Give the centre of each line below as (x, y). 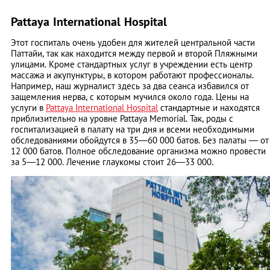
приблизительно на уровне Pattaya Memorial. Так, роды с (122, 118)
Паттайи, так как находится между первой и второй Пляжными (134, 53)
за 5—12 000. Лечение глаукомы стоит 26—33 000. (112, 162)
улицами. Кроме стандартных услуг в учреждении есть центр (132, 64)
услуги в (28, 107)
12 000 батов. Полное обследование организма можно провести (138, 151)
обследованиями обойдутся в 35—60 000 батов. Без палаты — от (140, 140)
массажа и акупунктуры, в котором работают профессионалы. (132, 75)
